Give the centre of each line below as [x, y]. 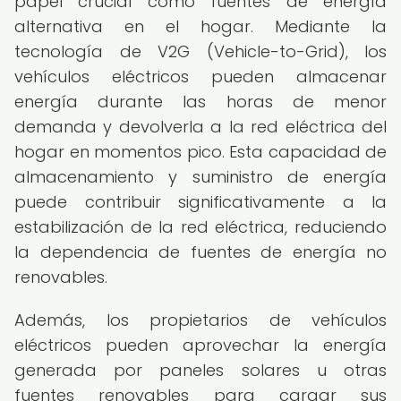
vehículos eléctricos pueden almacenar [200, 77]
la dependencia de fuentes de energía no [200, 252]
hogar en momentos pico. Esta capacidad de [200, 152]
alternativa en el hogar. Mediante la [200, 26]
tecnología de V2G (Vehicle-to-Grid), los [200, 51]
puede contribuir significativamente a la [200, 202]
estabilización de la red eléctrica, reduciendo [200, 227]
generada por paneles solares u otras [200, 370]
